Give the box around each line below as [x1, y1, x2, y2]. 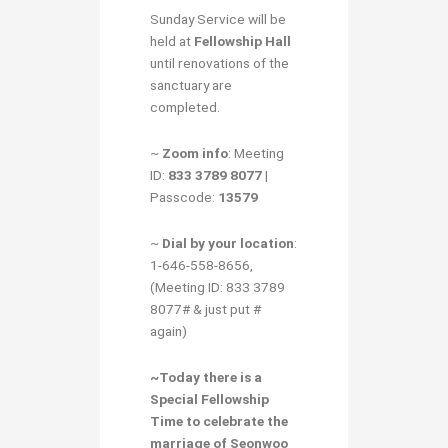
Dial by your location [162, 234, 294, 251]
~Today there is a [150, 368, 262, 385]
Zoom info [162, 144, 228, 161]
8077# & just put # [150, 300, 261, 317]
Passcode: [150, 188, 218, 205]
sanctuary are [150, 76, 232, 93]
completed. [150, 98, 220, 115]
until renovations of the [150, 54, 289, 71]
